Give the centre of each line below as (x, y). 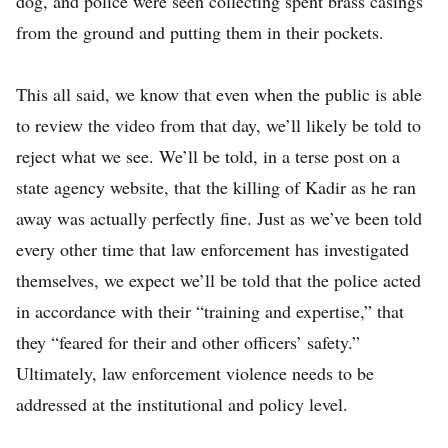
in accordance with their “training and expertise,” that (210, 311)
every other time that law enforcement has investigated (212, 249)
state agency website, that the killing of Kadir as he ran (216, 187)
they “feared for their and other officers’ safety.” (188, 342)
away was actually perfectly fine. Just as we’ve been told (219, 218)
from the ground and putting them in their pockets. (203, 31)
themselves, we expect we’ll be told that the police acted (218, 280)
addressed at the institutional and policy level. (182, 404)
